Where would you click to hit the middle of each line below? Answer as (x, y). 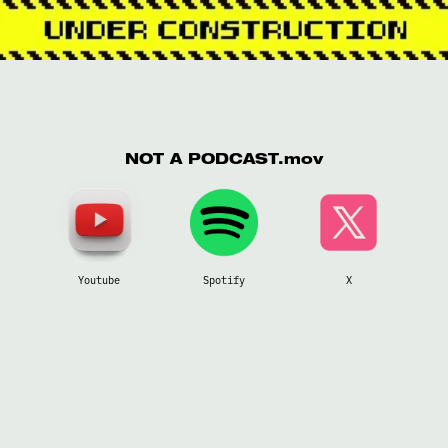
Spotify (223, 279)
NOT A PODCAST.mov (223, 161)
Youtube (99, 279)
